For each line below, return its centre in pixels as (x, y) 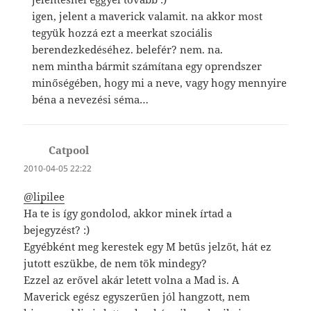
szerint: (108, 150)
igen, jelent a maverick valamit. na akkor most (148, 16)
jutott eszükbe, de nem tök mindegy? (116, 263)
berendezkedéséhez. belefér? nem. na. (128, 49)
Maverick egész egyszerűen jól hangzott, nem (137, 296)
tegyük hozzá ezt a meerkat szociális (123, 32)
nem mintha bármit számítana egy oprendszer (147, 66)
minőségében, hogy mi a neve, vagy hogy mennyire (160, 82)
